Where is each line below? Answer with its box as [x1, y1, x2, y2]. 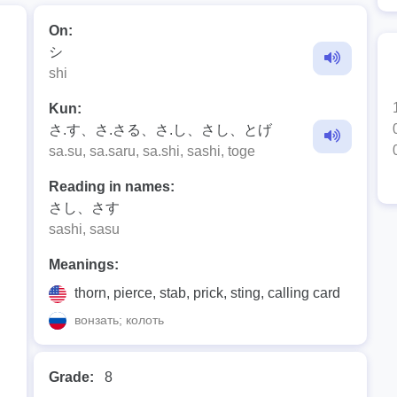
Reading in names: [49, 179, 175, 194]
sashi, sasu [49, 222, 120, 237]
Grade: [49, 370, 94, 385]
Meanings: [49, 257, 119, 272]
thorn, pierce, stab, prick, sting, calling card [71, 285, 340, 300]
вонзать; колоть [71, 313, 164, 327]
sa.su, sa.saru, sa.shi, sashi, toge [49, 144, 255, 159]
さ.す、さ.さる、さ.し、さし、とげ [49, 122, 272, 137]
